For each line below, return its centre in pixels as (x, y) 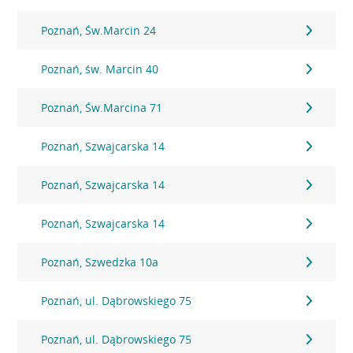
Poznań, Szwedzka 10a (100, 262)
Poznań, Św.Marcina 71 (102, 108)
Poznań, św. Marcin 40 (100, 69)
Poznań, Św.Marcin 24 (99, 30)
